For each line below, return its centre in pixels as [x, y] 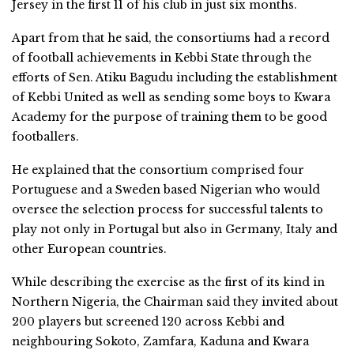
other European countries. [89, 249]
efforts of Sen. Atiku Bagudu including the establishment [175, 77]
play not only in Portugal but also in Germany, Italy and [175, 229]
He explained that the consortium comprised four [158, 169]
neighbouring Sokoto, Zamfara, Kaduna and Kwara [160, 341]
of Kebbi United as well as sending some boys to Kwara [171, 97]
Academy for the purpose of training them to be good [169, 117]
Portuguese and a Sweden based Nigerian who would [166, 189]
